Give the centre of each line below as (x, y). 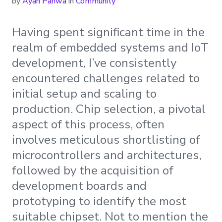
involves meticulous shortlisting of (106, 139)
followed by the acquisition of (93, 170)
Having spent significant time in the (108, 32)
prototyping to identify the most (99, 201)
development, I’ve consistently (94, 63)
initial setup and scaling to (84, 93)
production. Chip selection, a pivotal (109, 109)
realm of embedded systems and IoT (110, 47)
